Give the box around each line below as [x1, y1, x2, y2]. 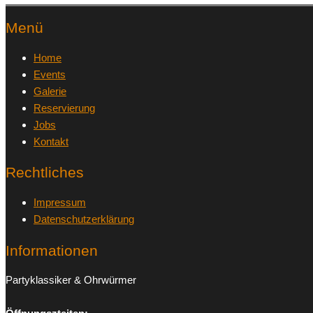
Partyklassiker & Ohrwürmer [6, 274, 136, 286]
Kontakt [34, 135, 68, 147]
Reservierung [34, 101, 95, 114]
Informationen [6, 242, 98, 259]
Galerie [34, 85, 66, 97]
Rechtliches [6, 164, 84, 181]
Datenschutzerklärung [34, 212, 134, 225]
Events [34, 68, 66, 80]
